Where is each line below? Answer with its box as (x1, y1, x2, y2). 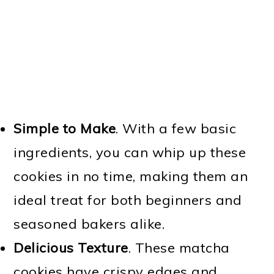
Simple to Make (13, 119, 116, 137)
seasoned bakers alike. (13, 215, 165, 232)
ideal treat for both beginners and (13, 191, 242, 209)
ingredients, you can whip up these (13, 143, 246, 161)
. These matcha (128, 239, 230, 256)
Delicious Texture (13, 239, 128, 256)
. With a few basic (116, 119, 237, 137)
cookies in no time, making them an (13, 167, 248, 185)
